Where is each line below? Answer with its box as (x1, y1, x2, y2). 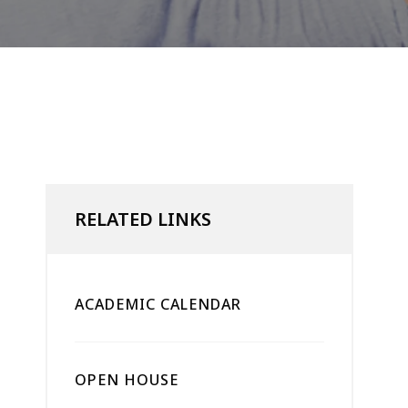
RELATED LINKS (75, 207, 211, 231)
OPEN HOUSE (75, 370, 178, 390)
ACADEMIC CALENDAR (75, 294, 241, 314)
